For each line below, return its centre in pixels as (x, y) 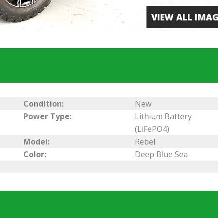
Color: (35, 154)
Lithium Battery (163, 117)
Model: (37, 142)
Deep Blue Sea (161, 154)
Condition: (44, 104)
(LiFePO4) (152, 129)
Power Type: (48, 117)
